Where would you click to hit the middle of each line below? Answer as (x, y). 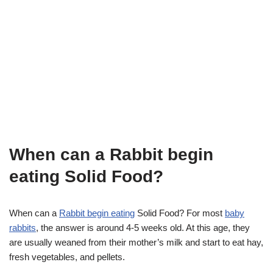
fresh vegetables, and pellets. (67, 257)
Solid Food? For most (180, 213)
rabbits (23, 227)
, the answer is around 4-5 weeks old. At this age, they (143, 227)
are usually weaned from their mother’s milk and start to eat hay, (136, 242)
